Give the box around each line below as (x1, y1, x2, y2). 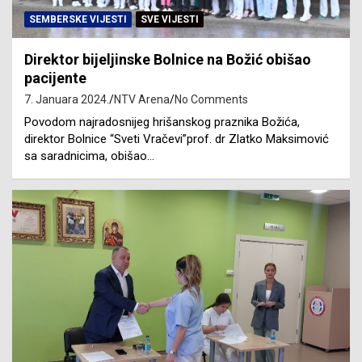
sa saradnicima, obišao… (24, 148, 154, 163)
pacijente (24, 69, 86, 86)
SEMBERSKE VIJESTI (29, 13, 127, 25)
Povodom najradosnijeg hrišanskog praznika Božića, (24, 114, 300, 129)
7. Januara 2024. (24, 92, 109, 106)
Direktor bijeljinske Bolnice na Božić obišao (24, 50, 311, 68)
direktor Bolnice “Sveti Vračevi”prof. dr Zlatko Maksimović (24, 131, 329, 146)
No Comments (175, 92, 248, 106)
